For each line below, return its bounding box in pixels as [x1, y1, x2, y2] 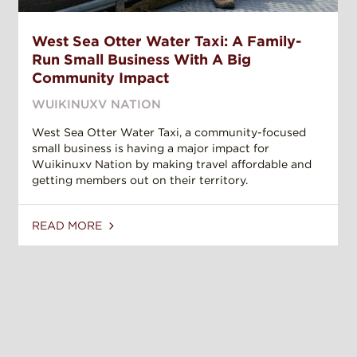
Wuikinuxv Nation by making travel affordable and [32, 158, 312, 171]
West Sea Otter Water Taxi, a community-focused [32, 126, 306, 139]
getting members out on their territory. [32, 174, 248, 187]
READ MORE [32, 219, 105, 233]
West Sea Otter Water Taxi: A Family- [32, 33, 301, 50]
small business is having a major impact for [32, 142, 269, 155]
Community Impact [32, 69, 169, 87]
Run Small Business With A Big [32, 51, 251, 69]
